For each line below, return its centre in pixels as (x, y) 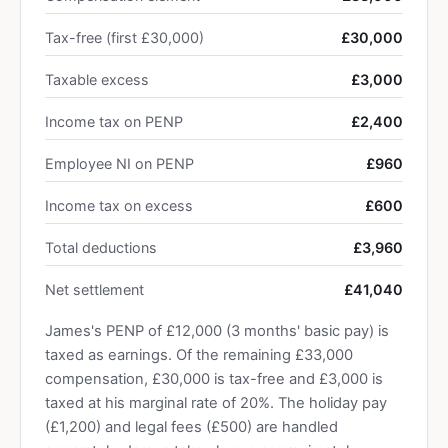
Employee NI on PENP (119, 163)
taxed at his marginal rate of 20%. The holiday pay (216, 403)
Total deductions (101, 247)
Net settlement (94, 289)
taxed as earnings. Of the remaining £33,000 (199, 355)
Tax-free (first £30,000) (124, 37)
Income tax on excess (119, 205)
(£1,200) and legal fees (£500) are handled (191, 427)
